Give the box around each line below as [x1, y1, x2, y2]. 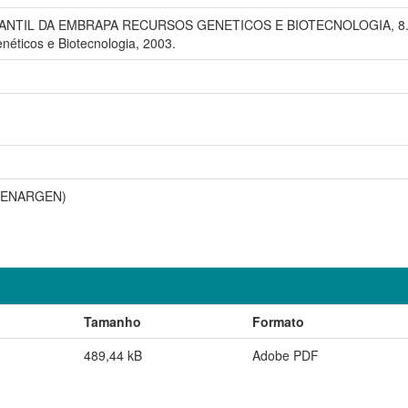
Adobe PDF [252, 345, 319, 364]
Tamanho [84, 311, 141, 331]
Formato [252, 311, 304, 331]
